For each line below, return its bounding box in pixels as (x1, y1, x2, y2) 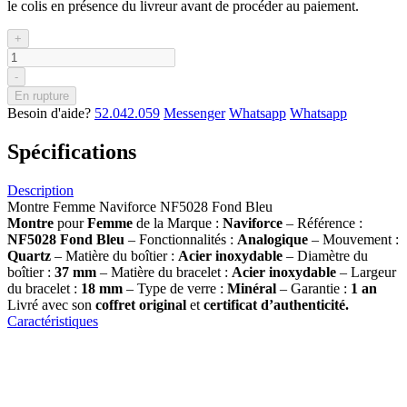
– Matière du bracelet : (96, 263, 232, 280)
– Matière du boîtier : (55, 247, 178, 263)
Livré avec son (7, 296, 95, 313)
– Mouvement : (312, 231, 399, 247)
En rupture (15, 88, 69, 103)
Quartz (7, 247, 55, 263)
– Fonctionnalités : (128, 231, 237, 247)
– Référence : (286, 214, 362, 231)
